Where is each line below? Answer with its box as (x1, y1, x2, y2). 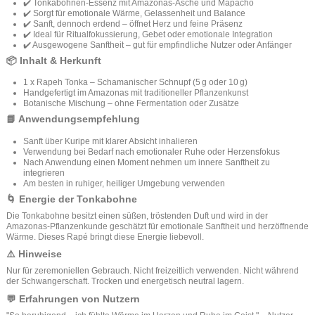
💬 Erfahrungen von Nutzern (6, 293, 140, 304)
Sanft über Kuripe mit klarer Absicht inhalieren (23, 136, 198, 146)
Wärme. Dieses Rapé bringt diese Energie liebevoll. (6, 231, 204, 242)
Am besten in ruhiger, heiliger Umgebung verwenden (23, 178, 225, 188)
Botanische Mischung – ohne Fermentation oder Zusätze (23, 98, 239, 109)
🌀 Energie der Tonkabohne (6, 193, 137, 205)
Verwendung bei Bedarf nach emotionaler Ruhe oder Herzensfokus (23, 146, 280, 157)
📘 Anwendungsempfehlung (6, 114, 140, 125)
